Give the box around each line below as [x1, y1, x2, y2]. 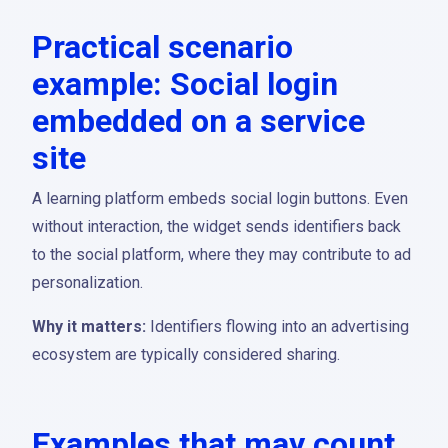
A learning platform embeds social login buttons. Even [32, 189, 408, 208]
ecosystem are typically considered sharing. [32, 345, 340, 364]
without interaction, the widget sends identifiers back [32, 217, 401, 236]
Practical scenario [32, 28, 293, 66]
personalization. [32, 273, 143, 292]
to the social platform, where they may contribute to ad [32, 245, 411, 264]
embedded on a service [32, 102, 365, 140]
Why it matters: [32, 317, 146, 336]
